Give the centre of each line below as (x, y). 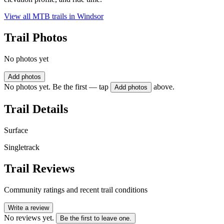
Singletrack (22, 147)
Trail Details (36, 109)
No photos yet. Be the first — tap (56, 87)
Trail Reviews (39, 168)
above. (164, 87)
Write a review (28, 207)
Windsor (90, 16)
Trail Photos (35, 38)
